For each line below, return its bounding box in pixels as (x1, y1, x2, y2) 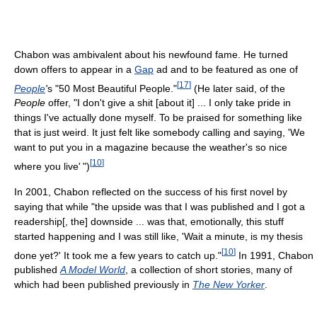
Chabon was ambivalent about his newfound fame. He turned (14, 48, 288, 60)
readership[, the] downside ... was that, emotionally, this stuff (14, 215, 284, 227)
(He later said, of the (191, 82, 285, 94)
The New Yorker (192, 279, 265, 291)
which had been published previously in (14, 279, 192, 291)
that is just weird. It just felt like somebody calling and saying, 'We (14, 127, 305, 139)
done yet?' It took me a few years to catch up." (14, 249, 221, 261)
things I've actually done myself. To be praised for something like (14, 112, 302, 124)
